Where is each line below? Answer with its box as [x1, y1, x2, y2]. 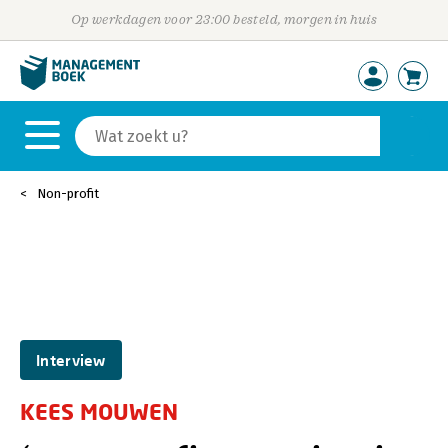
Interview [36, 351, 106, 369]
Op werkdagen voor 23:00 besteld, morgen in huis [70, 12, 378, 27]
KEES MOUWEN [20, 398, 178, 425]
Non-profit [37, 186, 99, 201]
